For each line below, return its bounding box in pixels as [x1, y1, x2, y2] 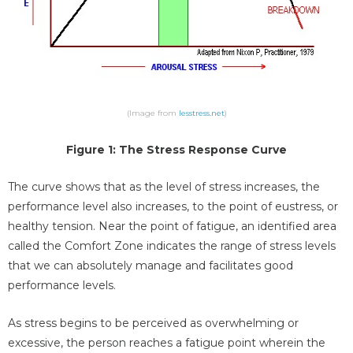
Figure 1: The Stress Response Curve [66, 142, 287, 157]
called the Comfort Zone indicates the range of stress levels [8, 239, 336, 254]
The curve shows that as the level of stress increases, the [8, 180, 320, 195]
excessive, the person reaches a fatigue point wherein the [8, 335, 325, 350]
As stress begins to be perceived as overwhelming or [8, 315, 299, 330]
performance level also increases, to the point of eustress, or [8, 199, 338, 214]
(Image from [126, 108, 179, 119]
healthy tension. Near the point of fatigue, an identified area [8, 219, 336, 234]
